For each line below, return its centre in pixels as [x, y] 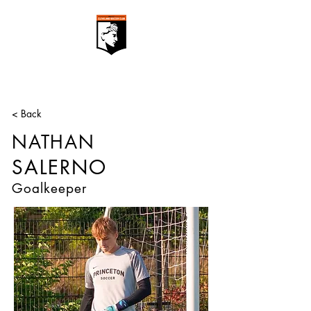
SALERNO [59, 167]
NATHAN [53, 142]
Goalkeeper [49, 188]
